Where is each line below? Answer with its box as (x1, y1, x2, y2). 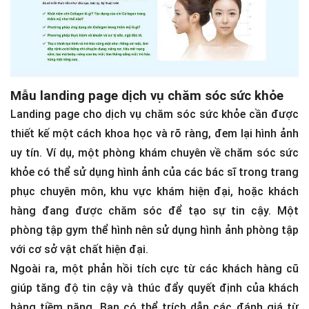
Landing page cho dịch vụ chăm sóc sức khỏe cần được (10, 107, 299, 121)
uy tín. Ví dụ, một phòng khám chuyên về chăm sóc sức (10, 146, 299, 159)
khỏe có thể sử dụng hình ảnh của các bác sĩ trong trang (10, 165, 299, 179)
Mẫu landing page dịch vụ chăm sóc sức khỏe (10, 88, 283, 103)
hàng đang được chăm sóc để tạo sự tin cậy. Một (10, 203, 299, 217)
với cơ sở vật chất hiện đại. (10, 242, 148, 256)
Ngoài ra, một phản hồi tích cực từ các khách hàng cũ (10, 261, 299, 275)
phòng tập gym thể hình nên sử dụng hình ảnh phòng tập (10, 223, 299, 237)
